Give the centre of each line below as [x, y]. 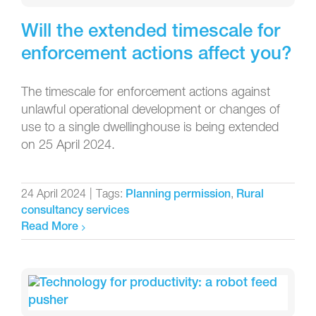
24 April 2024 [54, 194]
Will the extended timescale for [151, 32]
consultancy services [75, 211]
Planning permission [178, 195]
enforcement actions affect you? [156, 55]
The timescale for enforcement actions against [146, 92]
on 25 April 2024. [68, 145]
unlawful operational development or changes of [151, 110]
